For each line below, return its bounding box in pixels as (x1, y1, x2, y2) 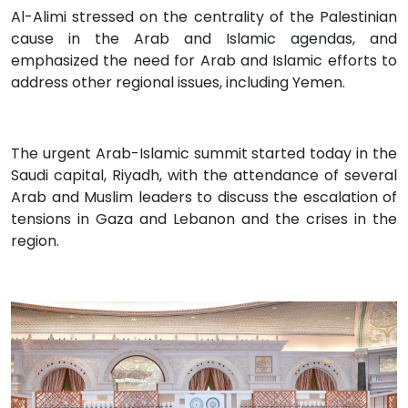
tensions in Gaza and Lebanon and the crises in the (11, 209, 397, 230)
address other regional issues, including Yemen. (11, 72, 345, 94)
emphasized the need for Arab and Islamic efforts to (11, 50, 397, 72)
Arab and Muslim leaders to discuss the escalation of (11, 187, 397, 209)
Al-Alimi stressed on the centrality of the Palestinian (11, 6, 397, 28)
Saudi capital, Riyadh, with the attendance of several (11, 165, 397, 187)
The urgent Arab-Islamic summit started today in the (11, 143, 397, 165)
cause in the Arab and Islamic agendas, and (11, 28, 397, 50)
